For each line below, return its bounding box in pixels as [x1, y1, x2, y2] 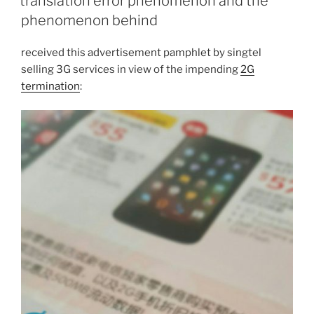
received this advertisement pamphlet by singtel [21, 46, 261, 59]
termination [21, 79, 80, 93]
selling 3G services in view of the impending [21, 62, 240, 76]
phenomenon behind [21, 11, 158, 29]
